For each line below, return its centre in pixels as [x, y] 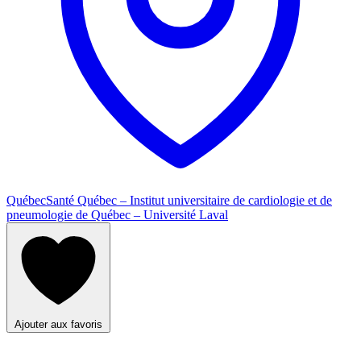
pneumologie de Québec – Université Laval [117, 215]
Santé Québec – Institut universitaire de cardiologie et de [189, 201]
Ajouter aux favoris [58, 325]
